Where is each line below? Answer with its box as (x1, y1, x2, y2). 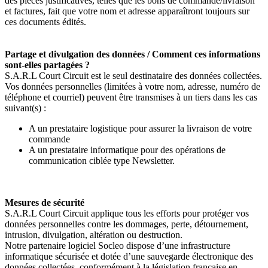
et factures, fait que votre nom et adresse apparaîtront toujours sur (5, 6, 249, 16)
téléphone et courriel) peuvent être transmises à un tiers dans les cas (5, 92, 257, 102)
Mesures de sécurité (5, 197, 84, 208)
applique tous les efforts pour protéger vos (91, 208, 249, 218)
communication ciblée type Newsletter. (29, 156, 175, 166)
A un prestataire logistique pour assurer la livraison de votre (29, 123, 252, 133)
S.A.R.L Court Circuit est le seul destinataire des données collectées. (5, 71, 262, 81)
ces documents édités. (5, 17, 86, 27)
